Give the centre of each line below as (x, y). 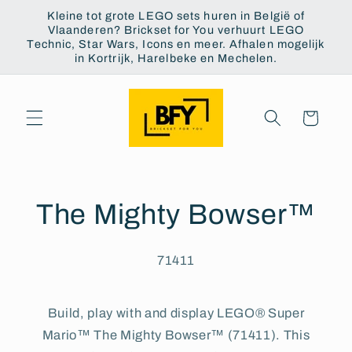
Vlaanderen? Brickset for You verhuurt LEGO (176, 30)
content (50, 27)
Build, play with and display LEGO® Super (176, 313)
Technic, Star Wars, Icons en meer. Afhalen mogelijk (176, 44)
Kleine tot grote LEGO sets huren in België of (176, 16)
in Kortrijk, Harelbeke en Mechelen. (176, 58)
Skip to (48, 12)
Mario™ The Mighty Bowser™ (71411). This (176, 335)
